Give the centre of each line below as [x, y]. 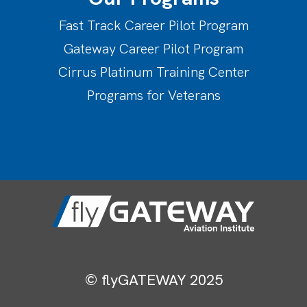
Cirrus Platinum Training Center [153, 72]
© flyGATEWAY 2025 [153, 280]
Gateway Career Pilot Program [153, 49]
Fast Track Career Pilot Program [153, 25]
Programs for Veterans [153, 95]
